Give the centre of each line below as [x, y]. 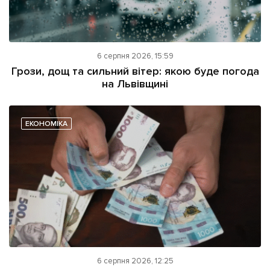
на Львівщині [135, 84]
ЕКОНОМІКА [46, 124]
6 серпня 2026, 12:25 [135, 261]
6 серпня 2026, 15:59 [135, 56]
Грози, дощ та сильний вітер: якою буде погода [135, 71]
